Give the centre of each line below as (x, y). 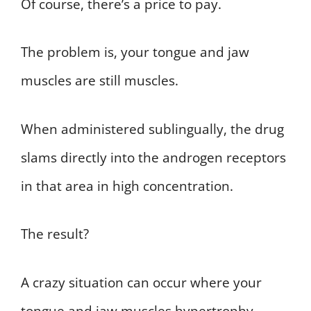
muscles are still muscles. (100, 81)
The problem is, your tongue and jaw (135, 52)
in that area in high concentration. (127, 186)
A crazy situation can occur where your (141, 282)
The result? (55, 234)
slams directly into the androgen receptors (153, 157)
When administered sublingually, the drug (152, 129)
